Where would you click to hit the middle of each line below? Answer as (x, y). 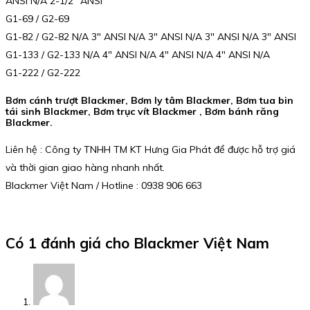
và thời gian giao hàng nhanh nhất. (85, 168)
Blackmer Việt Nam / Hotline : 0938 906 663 (104, 186)
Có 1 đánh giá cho (70, 243)
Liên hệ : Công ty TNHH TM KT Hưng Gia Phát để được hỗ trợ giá (151, 150)
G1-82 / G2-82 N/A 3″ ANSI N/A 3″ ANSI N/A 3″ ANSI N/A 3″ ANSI (151, 36)
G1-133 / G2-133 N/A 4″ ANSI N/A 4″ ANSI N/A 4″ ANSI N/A (138, 54)
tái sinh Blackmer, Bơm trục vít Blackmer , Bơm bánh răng (142, 111)
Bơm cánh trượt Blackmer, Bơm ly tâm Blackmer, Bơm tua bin (149, 100)
